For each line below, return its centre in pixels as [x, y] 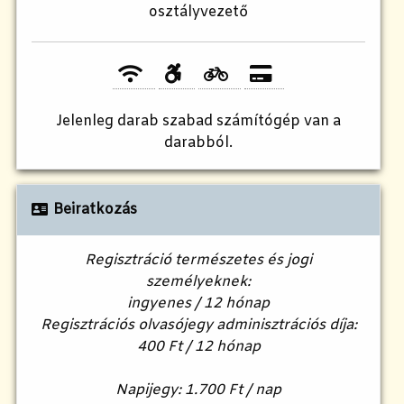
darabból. [198, 142]
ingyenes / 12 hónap [198, 303]
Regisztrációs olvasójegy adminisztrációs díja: [198, 325]
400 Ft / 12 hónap [198, 346]
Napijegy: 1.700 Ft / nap [198, 390]
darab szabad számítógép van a [229, 121]
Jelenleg [87, 121]
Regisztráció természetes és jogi [198, 260]
